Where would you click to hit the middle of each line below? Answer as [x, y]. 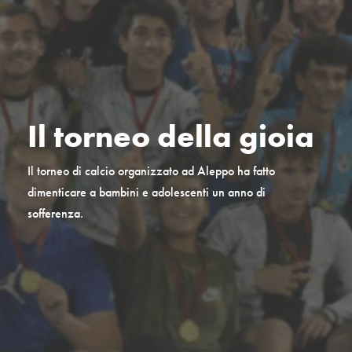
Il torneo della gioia [170, 137]
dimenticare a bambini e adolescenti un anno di [146, 192]
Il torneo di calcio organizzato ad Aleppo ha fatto [151, 171]
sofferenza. [55, 214]
